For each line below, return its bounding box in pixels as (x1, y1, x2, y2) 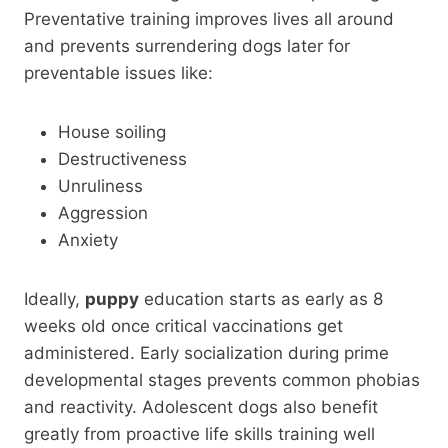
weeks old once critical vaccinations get (24, 315, 343, 336)
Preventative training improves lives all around (24, 8, 394, 29)
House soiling (58, 121, 166, 142)
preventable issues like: (24, 62, 213, 83)
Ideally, (24, 288, 85, 309)
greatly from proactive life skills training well (24, 423, 375, 444)
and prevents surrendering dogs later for (24, 35, 350, 56)
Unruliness (58, 175, 143, 196)
